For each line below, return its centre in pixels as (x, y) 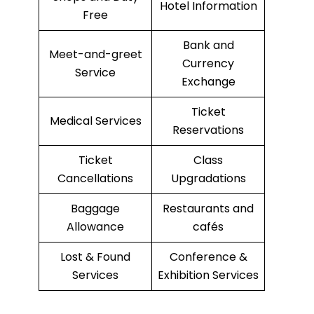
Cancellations (95, 179)
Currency (208, 64)
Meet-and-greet (95, 55)
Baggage (95, 209)
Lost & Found (95, 257)
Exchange (208, 82)
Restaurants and (208, 209)
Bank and (208, 46)
